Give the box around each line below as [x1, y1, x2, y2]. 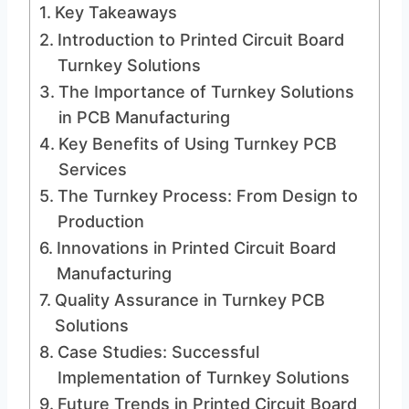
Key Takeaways [54, 3, 177, 22]
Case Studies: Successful [57, 342, 259, 362]
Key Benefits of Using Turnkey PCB [58, 134, 337, 153]
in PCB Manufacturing [58, 108, 230, 127]
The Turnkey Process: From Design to [57, 186, 358, 205]
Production [57, 212, 144, 231]
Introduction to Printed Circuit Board [57, 30, 344, 49]
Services [58, 160, 127, 179]
